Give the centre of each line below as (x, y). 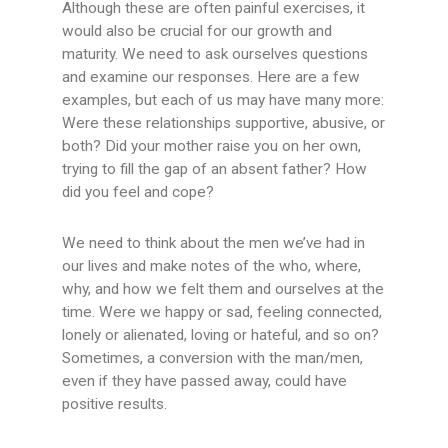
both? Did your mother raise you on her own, (212, 146)
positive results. (115, 404)
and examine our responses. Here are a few (211, 77)
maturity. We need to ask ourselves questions (215, 54)
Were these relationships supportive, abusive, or (224, 123)
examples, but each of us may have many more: (223, 100)
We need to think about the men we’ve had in (214, 243)
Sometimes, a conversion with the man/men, (213, 358)
